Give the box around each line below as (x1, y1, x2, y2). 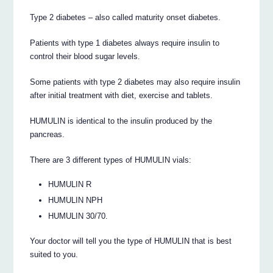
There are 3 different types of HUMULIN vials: (30, 155, 192, 165)
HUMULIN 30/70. (48, 211, 108, 221)
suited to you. (30, 250, 79, 260)
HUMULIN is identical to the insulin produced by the (30, 116, 213, 126)
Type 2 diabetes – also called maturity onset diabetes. (30, 12, 221, 22)
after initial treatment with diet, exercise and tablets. (30, 90, 213, 100)
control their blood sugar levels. (30, 51, 141, 61)
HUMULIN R (48, 180, 92, 190)
